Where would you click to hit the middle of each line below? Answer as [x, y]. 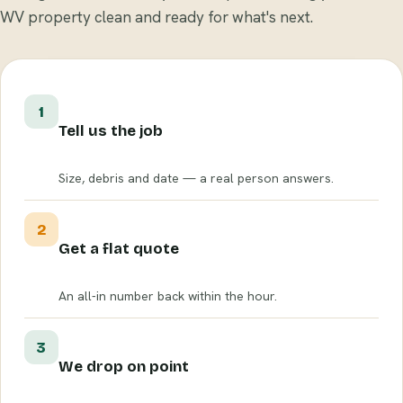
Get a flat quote [119, 249]
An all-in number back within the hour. [168, 296]
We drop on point [124, 367]
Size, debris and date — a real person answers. [196, 179]
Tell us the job [111, 131]
